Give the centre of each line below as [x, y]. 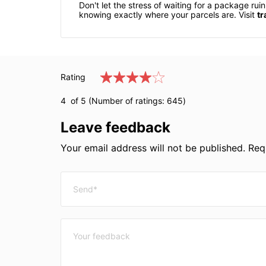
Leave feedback [115, 128]
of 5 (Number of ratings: [116, 101]
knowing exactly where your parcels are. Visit [168, 15]
